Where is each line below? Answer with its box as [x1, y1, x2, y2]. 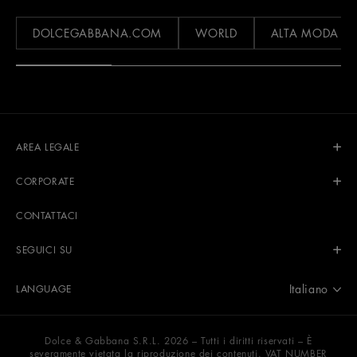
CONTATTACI [16, 209, 78, 223]
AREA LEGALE [16, 140, 80, 155]
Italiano [288, 280, 329, 297]
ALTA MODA [270, 24, 339, 41]
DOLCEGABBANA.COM [33, 24, 163, 41]
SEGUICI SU [16, 243, 73, 257]
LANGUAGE [16, 282, 72, 296]
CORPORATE [16, 175, 75, 189]
